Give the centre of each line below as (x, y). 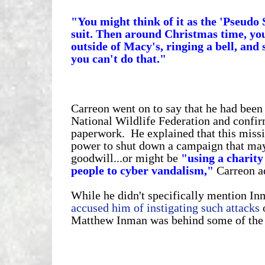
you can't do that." (118, 58)
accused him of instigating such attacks (165, 207)
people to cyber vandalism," (142, 170)
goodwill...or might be (126, 158)
